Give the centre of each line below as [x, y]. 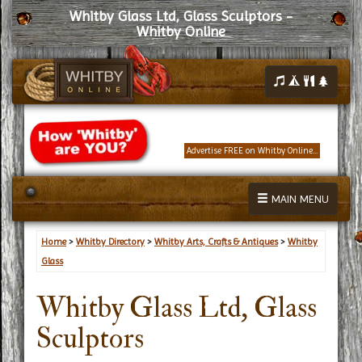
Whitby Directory [110, 241]
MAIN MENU [300, 198]
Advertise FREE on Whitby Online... [252, 150]
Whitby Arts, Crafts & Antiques [216, 241]
